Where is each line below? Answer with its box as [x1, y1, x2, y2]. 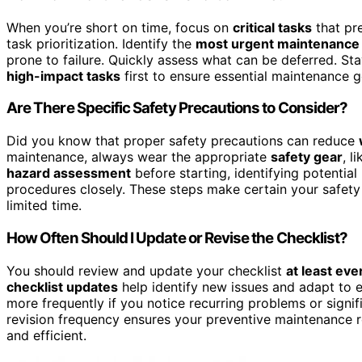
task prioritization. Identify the [6, 35, 196, 52]
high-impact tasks [6, 67, 120, 84]
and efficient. [6, 326, 86, 343]
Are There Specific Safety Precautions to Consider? [6, 99, 348, 118]
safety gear [271, 149, 343, 166]
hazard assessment [6, 165, 131, 182]
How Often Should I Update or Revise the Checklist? [6, 228, 348, 247]
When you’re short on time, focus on [6, 19, 233, 36]
